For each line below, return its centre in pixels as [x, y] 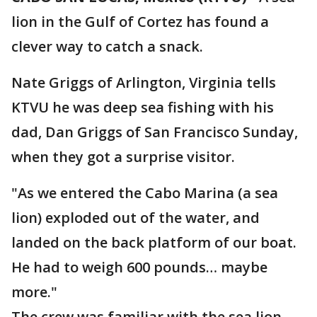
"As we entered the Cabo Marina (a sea [145, 193]
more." [34, 292]
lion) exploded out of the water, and [136, 218]
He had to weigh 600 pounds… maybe [139, 267]
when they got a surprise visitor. [123, 157]
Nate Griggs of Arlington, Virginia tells [144, 82]
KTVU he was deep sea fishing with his [143, 107]
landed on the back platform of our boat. [154, 242]
